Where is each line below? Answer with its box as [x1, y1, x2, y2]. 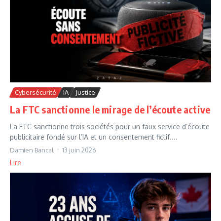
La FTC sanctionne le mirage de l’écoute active [10, 103, 211, 115]
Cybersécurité [15, 88, 56, 96]
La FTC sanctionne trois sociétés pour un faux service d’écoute [10, 122, 210, 131]
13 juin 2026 [62, 146, 96, 154]
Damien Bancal [10, 146, 54, 154]
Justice [75, 88, 95, 96]
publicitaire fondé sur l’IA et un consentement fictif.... [10, 132, 178, 141]
